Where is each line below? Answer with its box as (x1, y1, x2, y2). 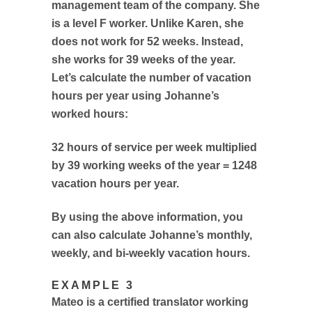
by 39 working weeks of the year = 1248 (52, 159, 257, 171)
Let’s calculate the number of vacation (52, 72, 251, 84)
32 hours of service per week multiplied (52, 141, 257, 153)
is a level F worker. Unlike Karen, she (52, 17, 244, 29)
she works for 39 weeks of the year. (52, 54, 235, 65)
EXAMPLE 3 (52, 279, 134, 291)
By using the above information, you (52, 211, 243, 223)
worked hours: (52, 108, 128, 120)
